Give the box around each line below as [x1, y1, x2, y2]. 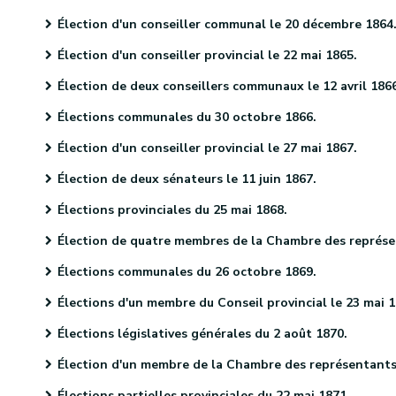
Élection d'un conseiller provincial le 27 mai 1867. [57, 140, 357, 156]
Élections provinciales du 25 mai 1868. [57, 202, 287, 218]
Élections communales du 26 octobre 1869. [57, 263, 316, 280]
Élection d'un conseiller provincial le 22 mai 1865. [57, 47, 357, 64]
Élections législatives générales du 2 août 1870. [57, 325, 347, 342]
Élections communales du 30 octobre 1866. [57, 109, 316, 126]
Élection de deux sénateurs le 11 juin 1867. [57, 171, 316, 187]
